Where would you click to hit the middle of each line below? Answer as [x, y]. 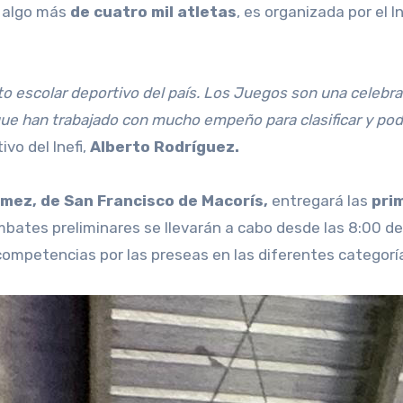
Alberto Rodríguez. [165, 147]
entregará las [320, 201]
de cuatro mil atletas [153, 12]
